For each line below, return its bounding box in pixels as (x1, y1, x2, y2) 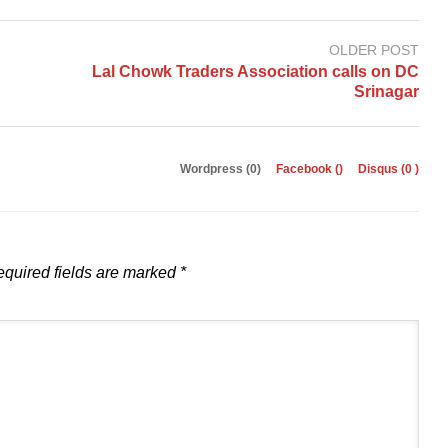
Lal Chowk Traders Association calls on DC (92, 63, 419, 81)
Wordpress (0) (180, 162, 264, 177)
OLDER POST (329, 41, 419, 58)
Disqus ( (358, 162, 405, 177)
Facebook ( (276, 162, 339, 177)
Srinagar (354, 83, 419, 101)
